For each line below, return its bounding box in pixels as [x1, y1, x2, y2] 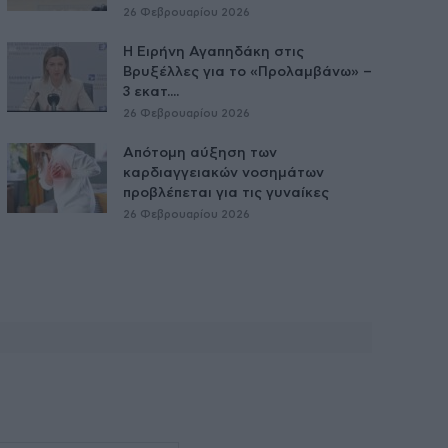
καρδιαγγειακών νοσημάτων [122, 166, 324, 181]
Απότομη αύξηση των [122, 146, 277, 161]
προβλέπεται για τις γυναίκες [122, 186, 329, 201]
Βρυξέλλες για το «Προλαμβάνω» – [122, 65, 372, 80]
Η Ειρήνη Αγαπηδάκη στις [122, 45, 304, 60]
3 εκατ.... [122, 85, 179, 100]
